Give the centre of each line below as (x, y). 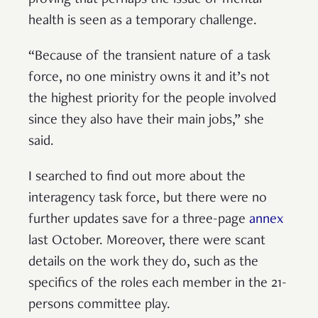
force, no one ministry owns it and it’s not (149, 78)
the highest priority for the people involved (152, 99)
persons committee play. (99, 305)
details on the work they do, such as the (143, 262)
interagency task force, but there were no (148, 198)
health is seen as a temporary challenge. (143, 21)
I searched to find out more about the (137, 177)
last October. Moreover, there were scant (147, 241)
